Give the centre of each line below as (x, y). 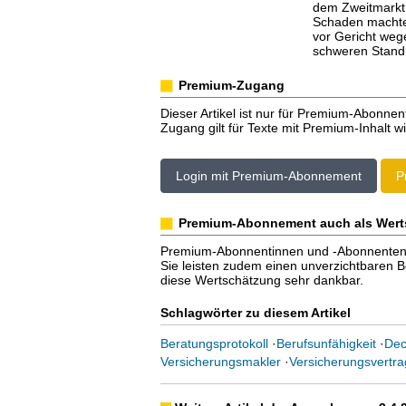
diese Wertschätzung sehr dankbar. (261, 280)
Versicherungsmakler (220, 362)
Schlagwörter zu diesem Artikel (255, 313)
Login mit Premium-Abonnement (268, 176)
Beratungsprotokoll (214, 343)
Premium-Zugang (231, 85)
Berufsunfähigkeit (326, 343)
